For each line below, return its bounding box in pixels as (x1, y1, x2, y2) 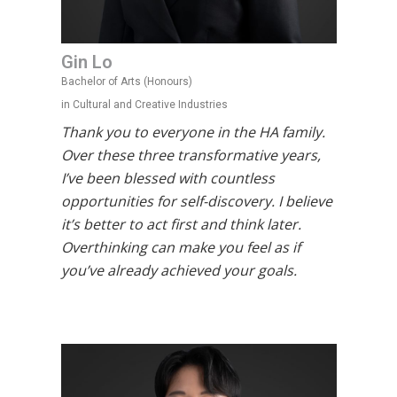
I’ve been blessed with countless (60, 168, 275, 188)
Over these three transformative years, (60, 145, 321, 165)
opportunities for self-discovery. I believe (60, 191, 332, 211)
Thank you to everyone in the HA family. (60, 122, 325, 142)
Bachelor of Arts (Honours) (60, 75, 192, 88)
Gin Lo (60, 51, 113, 73)
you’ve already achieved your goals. (60, 261, 297, 280)
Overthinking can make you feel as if (60, 237, 300, 257)
